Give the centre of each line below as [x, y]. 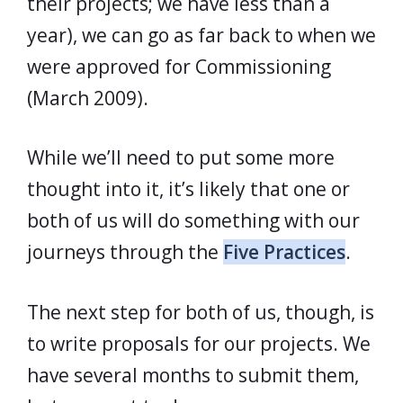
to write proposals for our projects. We [199, 343]
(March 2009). [88, 98]
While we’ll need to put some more [181, 157]
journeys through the [125, 252]
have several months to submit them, [193, 375]
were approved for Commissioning [179, 66]
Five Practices [284, 252]
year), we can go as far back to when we [201, 35]
